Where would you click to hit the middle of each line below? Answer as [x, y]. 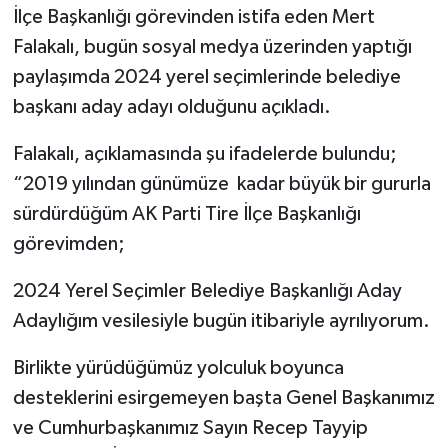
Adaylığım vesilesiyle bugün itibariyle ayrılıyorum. [221, 321]
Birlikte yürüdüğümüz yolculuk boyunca [178, 368]
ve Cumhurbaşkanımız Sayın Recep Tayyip [190, 428]
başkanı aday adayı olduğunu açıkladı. [171, 107]
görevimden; [68, 244]
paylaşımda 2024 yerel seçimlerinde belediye [206, 77]
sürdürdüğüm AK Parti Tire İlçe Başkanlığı [186, 214]
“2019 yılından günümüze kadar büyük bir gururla [221, 184]
